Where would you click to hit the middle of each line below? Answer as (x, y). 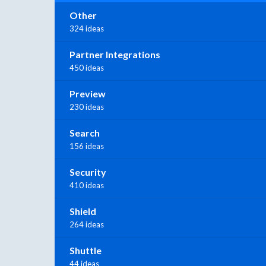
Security (88, 172)
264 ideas (87, 224)
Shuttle (85, 250)
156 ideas (87, 146)
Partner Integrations (115, 54)
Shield (83, 211)
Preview (88, 93)
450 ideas (87, 67)
